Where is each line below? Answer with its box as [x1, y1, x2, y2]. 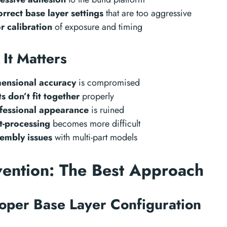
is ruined [89, 103, 124, 117]
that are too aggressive [103, 7, 192, 20]
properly [80, 90, 114, 103]
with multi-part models [52, 131, 137, 144]
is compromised [76, 76, 140, 89]
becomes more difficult [50, 117, 140, 130]
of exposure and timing [52, 20, 142, 33]
